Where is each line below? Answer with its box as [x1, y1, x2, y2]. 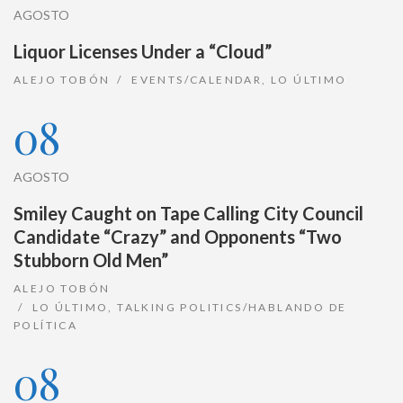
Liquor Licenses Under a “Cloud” [13, 40, 272, 62]
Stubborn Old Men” [13, 248, 168, 271]
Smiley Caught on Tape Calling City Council [13, 201, 363, 224]
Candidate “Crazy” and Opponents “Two [13, 225, 342, 247]
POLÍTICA [13, 318, 78, 332]
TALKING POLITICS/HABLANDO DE [117, 300, 347, 314]
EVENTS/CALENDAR [131, 72, 263, 86]
